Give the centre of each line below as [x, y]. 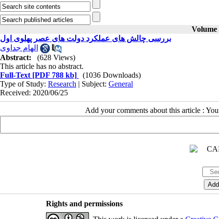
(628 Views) [56, 58]
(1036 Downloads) [112, 75]
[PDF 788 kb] [54, 75]
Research [62, 84]
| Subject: [92, 84]
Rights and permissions [84, 204]
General [121, 84]
